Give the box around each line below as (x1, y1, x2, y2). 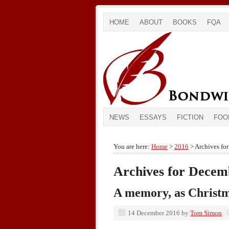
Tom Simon (190, 209, 222, 217)
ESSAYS (140, 113, 167, 121)
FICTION (177, 113, 203, 121)
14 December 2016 (128, 209, 180, 217)
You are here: (113, 143, 151, 150)
